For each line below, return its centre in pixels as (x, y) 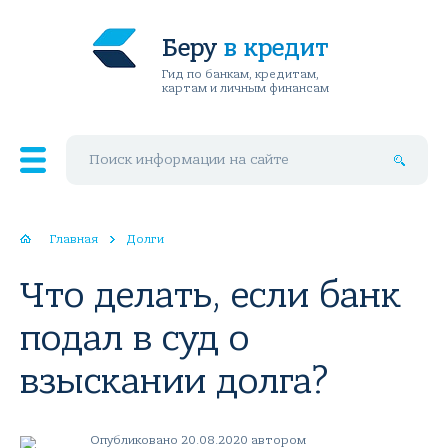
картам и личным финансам (245, 88)
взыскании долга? (174, 381)
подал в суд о (134, 338)
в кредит (275, 48)
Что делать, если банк (210, 295)
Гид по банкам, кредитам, (240, 74)
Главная (74, 239)
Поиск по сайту (110, 142)
